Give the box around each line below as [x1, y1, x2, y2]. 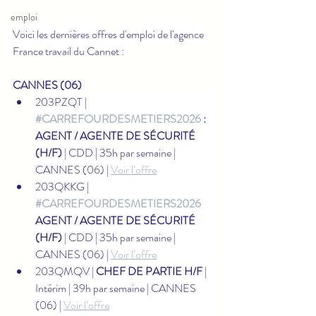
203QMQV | [35, 262, 96, 279]
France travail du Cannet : [13, 42, 124, 59]
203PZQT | [35, 93, 89, 110]
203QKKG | [35, 178, 91, 195]
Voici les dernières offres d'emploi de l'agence [13, 25, 206, 42]
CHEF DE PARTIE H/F [96, 262, 202, 279]
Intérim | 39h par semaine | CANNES [35, 279, 198, 296]
